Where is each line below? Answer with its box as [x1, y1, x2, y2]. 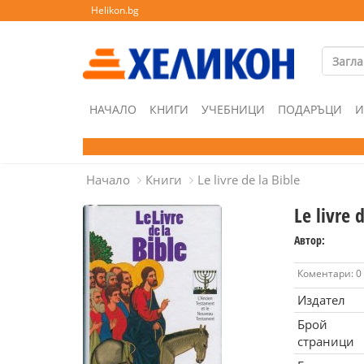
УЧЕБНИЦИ [201, 102, 265, 117]
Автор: [293, 232, 325, 248]
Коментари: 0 [297, 266, 362, 280]
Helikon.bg [91, 3, 139, 17]
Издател [297, 292, 345, 308]
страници [297, 333, 354, 349]
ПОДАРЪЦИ [278, 102, 342, 117]
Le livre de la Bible [197, 171, 300, 188]
